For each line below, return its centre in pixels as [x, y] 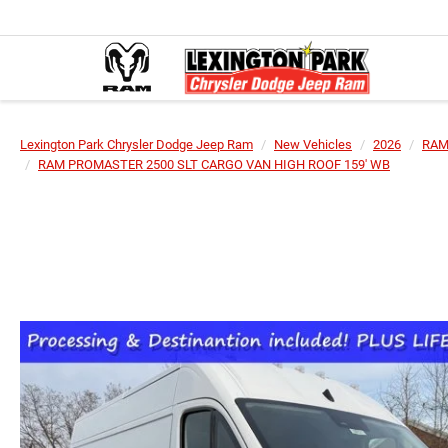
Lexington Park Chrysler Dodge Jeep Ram [136, 144]
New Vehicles [313, 144]
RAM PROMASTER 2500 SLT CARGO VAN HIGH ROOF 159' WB [214, 164]
